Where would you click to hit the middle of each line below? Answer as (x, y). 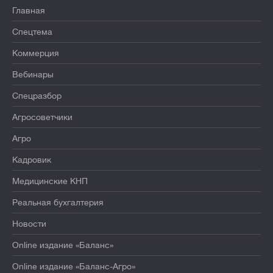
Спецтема (32, 32)
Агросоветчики (42, 117)
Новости (29, 224)
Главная (29, 11)
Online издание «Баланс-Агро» (74, 267)
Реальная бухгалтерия (58, 203)
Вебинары (33, 75)
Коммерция (36, 53)
